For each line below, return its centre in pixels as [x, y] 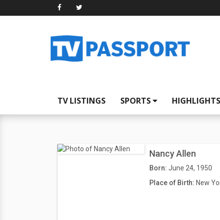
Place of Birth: [172, 183]
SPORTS [137, 101]
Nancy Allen [172, 153]
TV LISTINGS [82, 101]
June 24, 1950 [190, 168]
